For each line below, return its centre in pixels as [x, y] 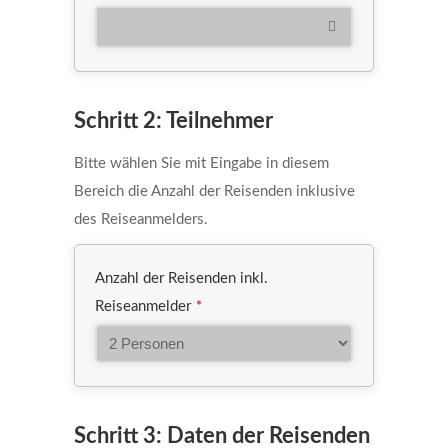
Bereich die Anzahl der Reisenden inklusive [214, 191]
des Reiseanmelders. [141, 219]
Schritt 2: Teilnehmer [173, 121]
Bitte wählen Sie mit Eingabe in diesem [201, 163]
